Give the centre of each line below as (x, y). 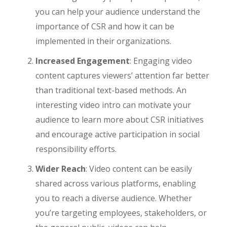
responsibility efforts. (76, 149)
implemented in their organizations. (103, 41)
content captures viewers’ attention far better (122, 75)
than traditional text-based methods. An (111, 90)
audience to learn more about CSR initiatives (120, 120)
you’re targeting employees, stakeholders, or (121, 213)
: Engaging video (161, 61)
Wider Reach (61, 169)
